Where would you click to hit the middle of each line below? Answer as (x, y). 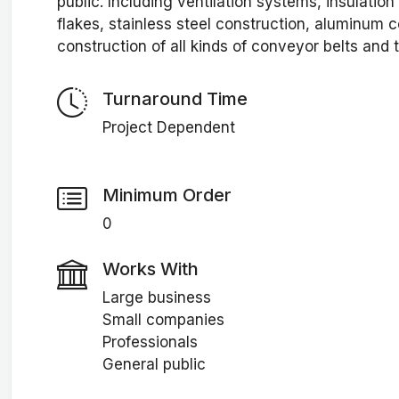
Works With (150, 269)
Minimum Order (167, 195)
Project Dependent (168, 128)
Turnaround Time (175, 98)
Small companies (163, 320)
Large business (156, 298)
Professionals (150, 342)
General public (154, 365)
